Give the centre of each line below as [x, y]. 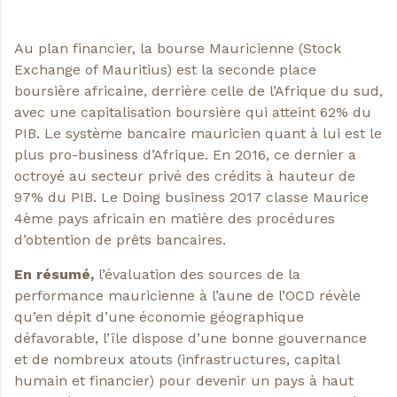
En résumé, [54, 274]
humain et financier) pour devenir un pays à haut [184, 380]
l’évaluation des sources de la [197, 274]
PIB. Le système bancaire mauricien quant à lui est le [198, 134]
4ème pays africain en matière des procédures [175, 219]
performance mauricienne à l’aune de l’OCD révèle [187, 295]
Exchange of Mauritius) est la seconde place [165, 70]
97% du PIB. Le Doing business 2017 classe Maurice [191, 198]
